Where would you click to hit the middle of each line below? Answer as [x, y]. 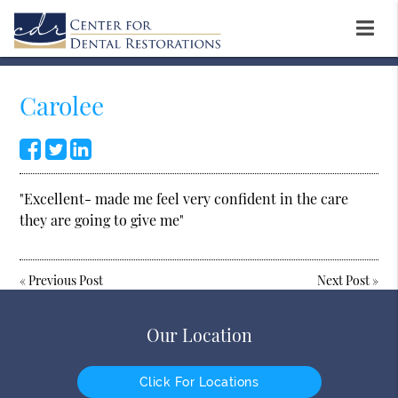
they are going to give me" [102, 219]
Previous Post [66, 280]
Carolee [62, 105]
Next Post [343, 280]
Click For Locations [199, 382]
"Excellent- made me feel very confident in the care [184, 198]
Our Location [199, 335]
